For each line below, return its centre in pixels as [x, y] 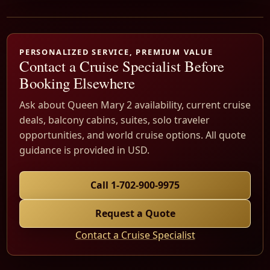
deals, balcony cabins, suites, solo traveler [115, 120]
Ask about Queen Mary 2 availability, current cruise [135, 105]
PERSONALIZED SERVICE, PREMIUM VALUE [116, 52]
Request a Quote [135, 214]
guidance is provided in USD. [84, 150]
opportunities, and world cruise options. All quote [133, 135]
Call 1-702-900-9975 [135, 185]
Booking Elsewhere [77, 83]
